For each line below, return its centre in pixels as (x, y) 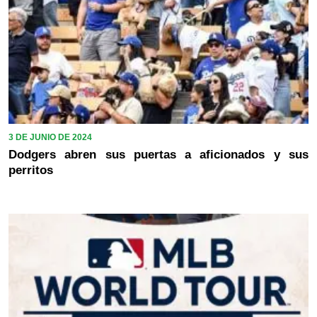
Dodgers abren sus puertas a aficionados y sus (158, 154)
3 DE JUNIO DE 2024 (50, 137)
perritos (31, 170)
